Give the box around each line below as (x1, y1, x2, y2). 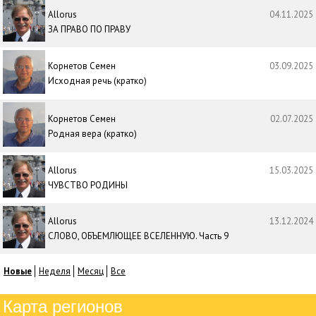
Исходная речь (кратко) (48, 75, 147, 87)
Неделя (39, 265, 71, 277)
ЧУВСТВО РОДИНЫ (48, 178, 128, 191)
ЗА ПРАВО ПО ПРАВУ (48, 23, 130, 36)
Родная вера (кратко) (48, 127, 137, 140)
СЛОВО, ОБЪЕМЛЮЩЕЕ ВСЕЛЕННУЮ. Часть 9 (48, 229, 229, 242)
